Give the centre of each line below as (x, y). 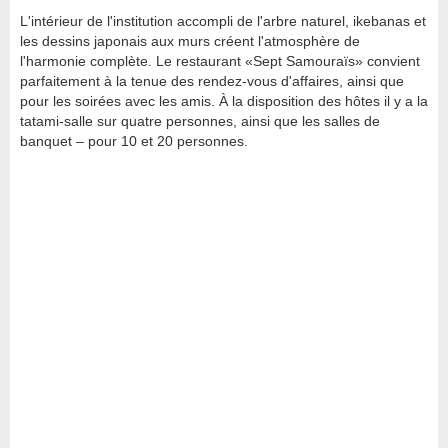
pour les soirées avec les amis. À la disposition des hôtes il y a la (224, 101)
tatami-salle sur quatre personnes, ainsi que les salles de (200, 121)
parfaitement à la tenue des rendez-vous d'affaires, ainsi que (212, 81)
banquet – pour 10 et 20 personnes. (134, 141)
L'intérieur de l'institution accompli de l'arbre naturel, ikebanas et (223, 21)
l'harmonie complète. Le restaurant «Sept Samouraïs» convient (220, 61)
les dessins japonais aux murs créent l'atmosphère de (190, 41)
